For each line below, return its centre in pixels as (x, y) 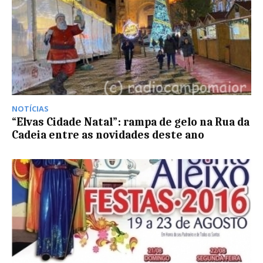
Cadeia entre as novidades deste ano (108, 135)
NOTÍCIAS (30, 109)
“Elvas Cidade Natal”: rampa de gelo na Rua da (131, 122)
